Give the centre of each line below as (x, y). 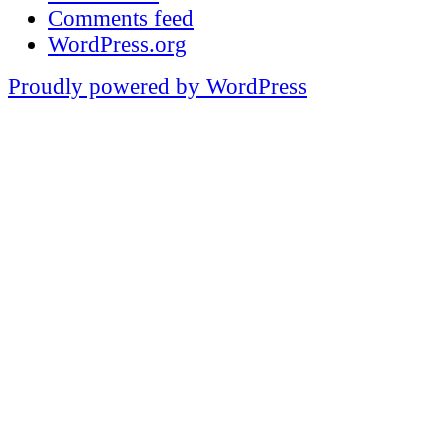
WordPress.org (117, 45)
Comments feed (121, 19)
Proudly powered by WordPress (157, 87)
